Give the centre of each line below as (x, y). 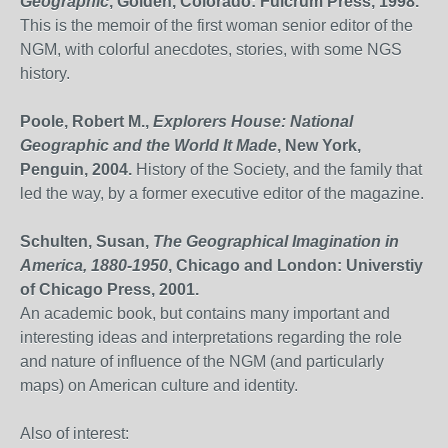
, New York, (319, 145)
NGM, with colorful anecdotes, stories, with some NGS (211, 49)
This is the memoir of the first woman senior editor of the (216, 25)
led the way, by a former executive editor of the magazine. (222, 193)
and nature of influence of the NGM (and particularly (202, 361)
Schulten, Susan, (86, 241)
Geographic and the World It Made (148, 145)
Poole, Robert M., (86, 121)
